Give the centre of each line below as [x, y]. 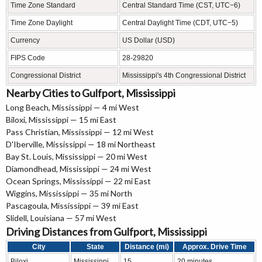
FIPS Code [28, 58]
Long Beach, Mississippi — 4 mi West [73, 108]
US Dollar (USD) [149, 41]
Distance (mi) [147, 247]
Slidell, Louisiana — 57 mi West [61, 218]
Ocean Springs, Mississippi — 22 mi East [78, 181]
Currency [25, 41]
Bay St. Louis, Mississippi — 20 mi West [77, 157]
